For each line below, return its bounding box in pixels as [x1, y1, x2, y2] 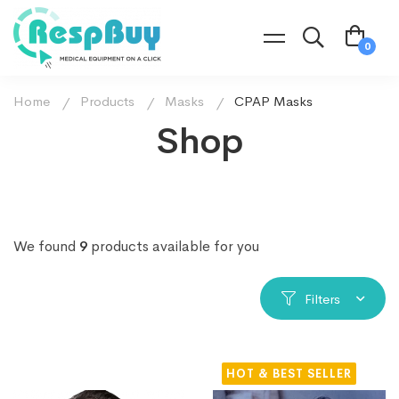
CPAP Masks [234, 93, 313, 110]
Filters [305, 289, 340, 307]
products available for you [87, 237, 259, 256]
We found [13, 237, 79, 256]
